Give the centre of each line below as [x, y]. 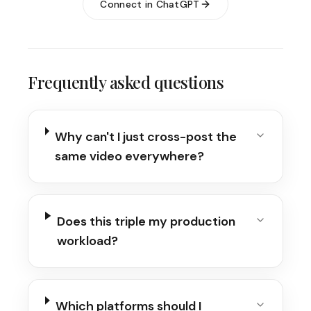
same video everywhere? [130, 156]
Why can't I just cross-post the [146, 137]
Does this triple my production [146, 221]
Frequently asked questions [126, 82]
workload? [87, 241]
